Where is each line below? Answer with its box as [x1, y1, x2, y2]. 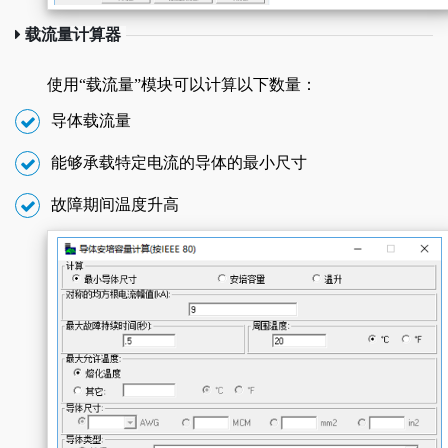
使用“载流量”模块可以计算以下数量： [47, 75, 317, 93]
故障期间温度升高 [51, 195, 179, 213]
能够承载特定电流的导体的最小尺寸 [51, 153, 307, 171]
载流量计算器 [21, 25, 121, 43]
